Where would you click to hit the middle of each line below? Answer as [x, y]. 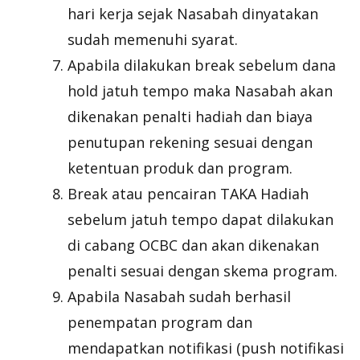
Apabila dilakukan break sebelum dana [202, 65]
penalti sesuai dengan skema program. [202, 271]
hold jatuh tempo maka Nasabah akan [200, 91]
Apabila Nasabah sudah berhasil [179, 297]
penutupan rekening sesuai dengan [190, 142]
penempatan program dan [160, 322]
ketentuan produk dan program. [180, 168]
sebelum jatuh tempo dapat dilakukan [200, 219]
